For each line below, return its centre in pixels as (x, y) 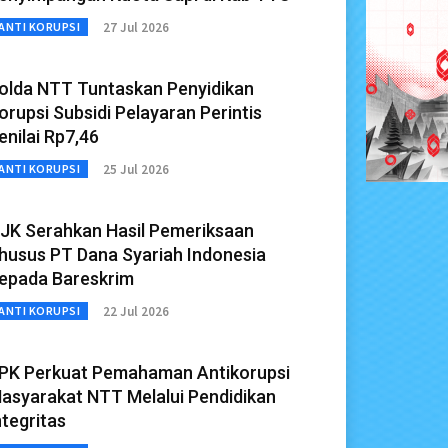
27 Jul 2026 (136, 27)
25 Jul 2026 (136, 169)
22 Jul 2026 (136, 311)
